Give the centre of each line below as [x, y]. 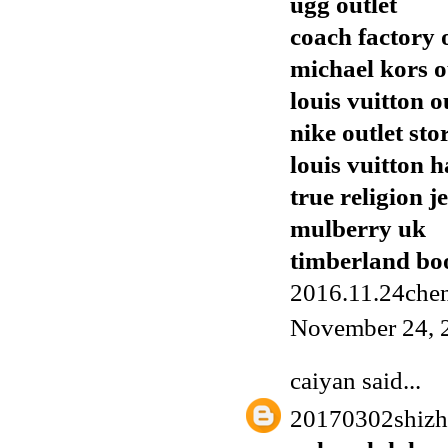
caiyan [323, 381]
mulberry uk [358, 229]
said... [388, 381]
